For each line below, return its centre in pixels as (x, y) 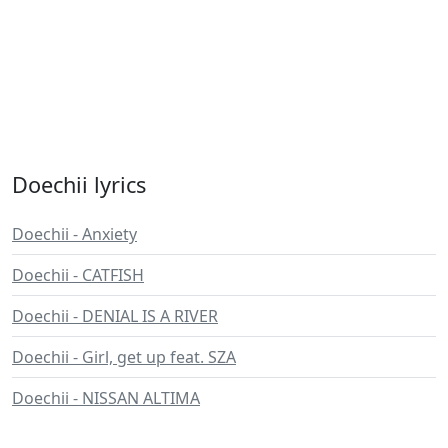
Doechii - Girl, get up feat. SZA (124, 357)
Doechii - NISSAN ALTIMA (106, 398)
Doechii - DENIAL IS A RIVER (115, 316)
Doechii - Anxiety (74, 234)
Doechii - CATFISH (78, 275)
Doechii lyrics (79, 185)
